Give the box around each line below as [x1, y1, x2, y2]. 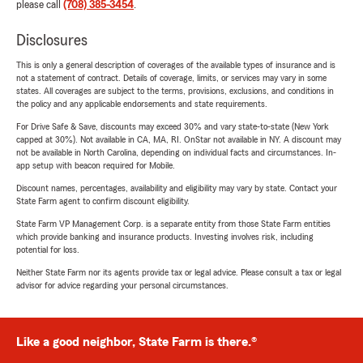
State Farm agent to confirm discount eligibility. [16, 196, 190, 207]
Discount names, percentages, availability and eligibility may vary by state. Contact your [16, 183, 337, 194]
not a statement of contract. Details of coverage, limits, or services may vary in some [16, 73, 327, 83]
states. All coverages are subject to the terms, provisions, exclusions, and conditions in [16, 86, 334, 96]
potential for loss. [16, 245, 79, 255]
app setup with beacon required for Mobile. [16, 160, 175, 171]
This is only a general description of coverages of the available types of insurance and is [16, 60, 335, 70]
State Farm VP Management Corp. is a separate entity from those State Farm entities [16, 219, 331, 229]
